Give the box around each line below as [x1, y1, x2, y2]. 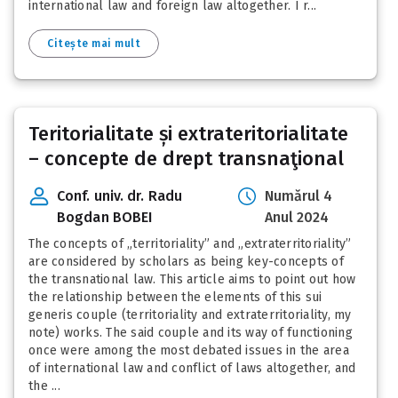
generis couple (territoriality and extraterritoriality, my [28, 307, 352, 323]
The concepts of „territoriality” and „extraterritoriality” [28, 236, 352, 252]
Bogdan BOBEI [57, 209, 153, 227]
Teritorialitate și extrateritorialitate [28, 122, 348, 147]
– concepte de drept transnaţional [28, 147, 344, 171]
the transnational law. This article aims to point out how [28, 272, 356, 288]
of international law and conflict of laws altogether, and [28, 361, 356, 377]
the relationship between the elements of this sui [28, 290, 322, 306]
